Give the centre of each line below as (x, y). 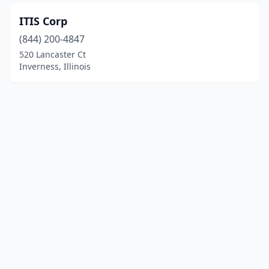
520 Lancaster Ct (53, 54)
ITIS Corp (43, 21)
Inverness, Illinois (55, 66)
